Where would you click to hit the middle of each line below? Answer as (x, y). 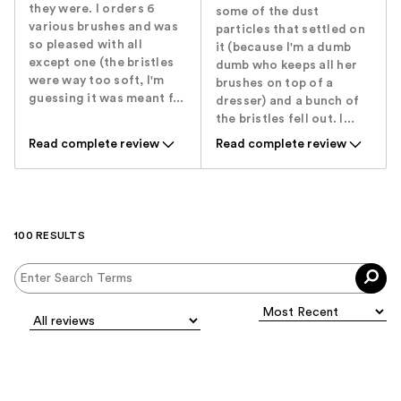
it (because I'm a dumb (283, 48)
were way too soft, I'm (97, 81)
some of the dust (267, 12)
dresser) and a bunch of (287, 102)
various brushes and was (103, 27)
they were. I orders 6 (92, 9)
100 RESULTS (50, 236)
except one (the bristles (101, 63)
